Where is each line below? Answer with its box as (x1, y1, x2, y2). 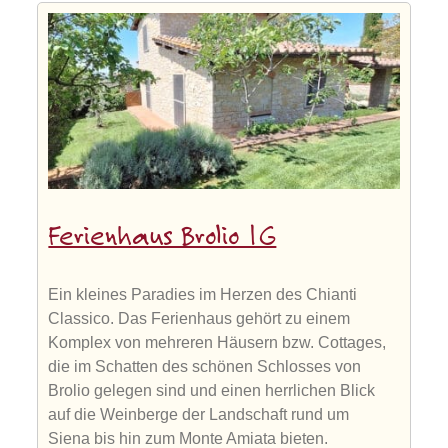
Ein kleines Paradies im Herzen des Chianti (48, 285, 358, 303)
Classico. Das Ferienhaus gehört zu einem (48, 309, 351, 327)
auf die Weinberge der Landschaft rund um (48, 405, 350, 423)
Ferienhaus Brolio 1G (48, 223, 277, 252)
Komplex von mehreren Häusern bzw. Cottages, (48, 333, 387, 351)
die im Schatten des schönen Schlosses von (48, 357, 362, 375)
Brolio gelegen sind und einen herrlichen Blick (48, 381, 376, 399)
